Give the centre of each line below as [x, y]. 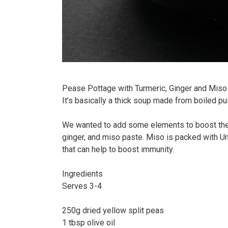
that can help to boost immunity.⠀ [121, 150]
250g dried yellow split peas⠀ [116, 211]
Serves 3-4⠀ [85, 186]
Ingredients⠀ [85, 174]
